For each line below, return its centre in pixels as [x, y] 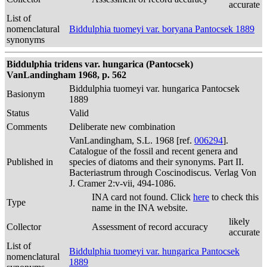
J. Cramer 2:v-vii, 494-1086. [122, 183]
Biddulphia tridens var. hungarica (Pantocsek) [100, 64]
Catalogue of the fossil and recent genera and [153, 151]
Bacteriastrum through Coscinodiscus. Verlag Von [163, 173]
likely [239, 221]
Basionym [26, 94]
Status [18, 113]
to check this [234, 197]
